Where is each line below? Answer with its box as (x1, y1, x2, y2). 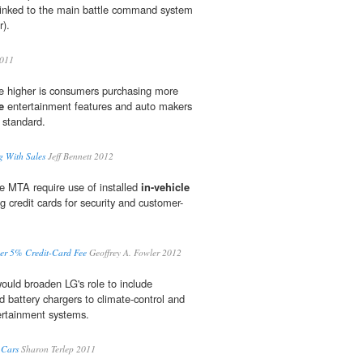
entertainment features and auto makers (4, 98, 192, 114)
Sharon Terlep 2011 (19, 343, 96, 356)
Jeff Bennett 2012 (45, 150, 113, 163)
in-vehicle (141, 179, 190, 195)
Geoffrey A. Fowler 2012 (87, 246, 181, 259)
